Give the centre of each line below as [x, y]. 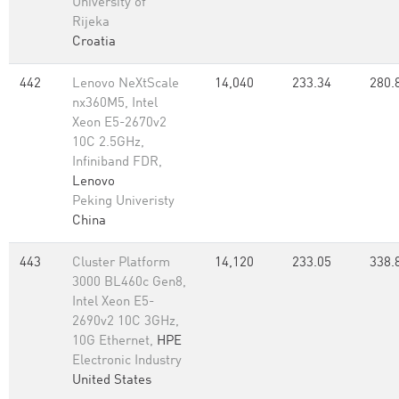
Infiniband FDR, [117, 163]
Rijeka [91, 23]
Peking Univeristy [123, 202]
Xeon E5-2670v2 [119, 123]
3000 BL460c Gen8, [129, 283]
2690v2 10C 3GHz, [126, 322]
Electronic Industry [127, 361]
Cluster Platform [121, 263]
